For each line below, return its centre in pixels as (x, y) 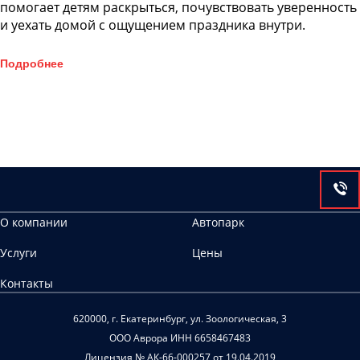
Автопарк (218, 222)
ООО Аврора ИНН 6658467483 (180, 338)
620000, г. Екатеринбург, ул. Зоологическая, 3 (180, 319)
